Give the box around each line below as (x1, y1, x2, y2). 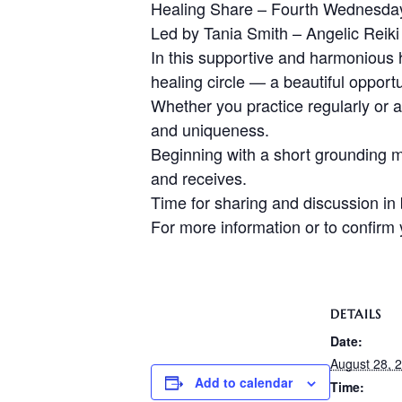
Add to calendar (195, 373, 293, 391)
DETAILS (330, 306, 381, 322)
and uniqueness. (151, 118, 269, 141)
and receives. (151, 166, 247, 189)
